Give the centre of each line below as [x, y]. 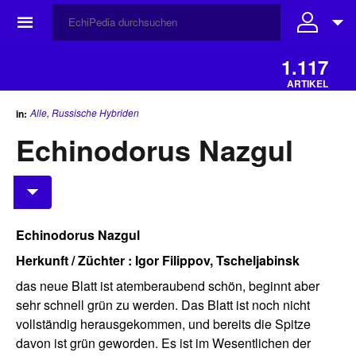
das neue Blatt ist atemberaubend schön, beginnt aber [168, 286]
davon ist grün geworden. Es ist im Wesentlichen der [163, 343]
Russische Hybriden [95, 112]
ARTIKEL [308, 83]
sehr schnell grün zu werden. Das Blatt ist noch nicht [163, 305]
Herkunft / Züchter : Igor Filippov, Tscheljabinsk [158, 261]
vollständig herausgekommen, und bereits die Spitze [163, 324]
